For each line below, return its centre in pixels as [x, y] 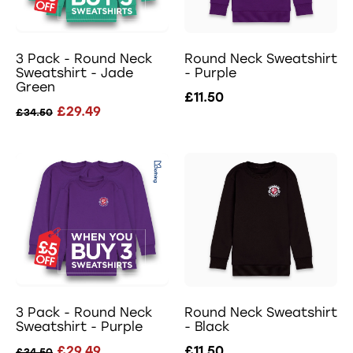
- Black [207, 326]
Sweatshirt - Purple [79, 326]
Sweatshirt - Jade [74, 72]
